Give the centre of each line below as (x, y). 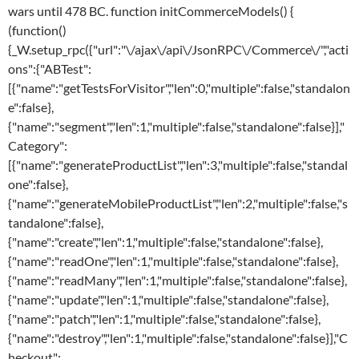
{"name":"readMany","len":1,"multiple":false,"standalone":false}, (177, 280)
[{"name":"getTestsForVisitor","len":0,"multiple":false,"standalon (179, 88)
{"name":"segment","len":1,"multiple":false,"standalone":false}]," (176, 127)
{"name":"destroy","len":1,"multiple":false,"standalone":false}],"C (178, 338)
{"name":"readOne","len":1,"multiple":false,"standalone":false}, (173, 261)
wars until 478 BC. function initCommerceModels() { (151, 11)
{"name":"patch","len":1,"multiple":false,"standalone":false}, (164, 319)
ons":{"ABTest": (50, 69)
